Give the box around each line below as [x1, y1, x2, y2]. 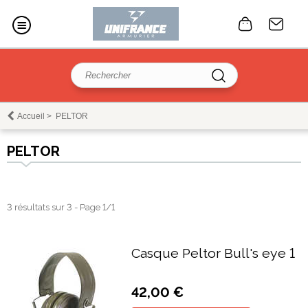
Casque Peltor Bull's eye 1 [131, 245, 295, 261]
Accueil [17, 111, 45, 121]
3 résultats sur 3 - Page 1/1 [7, 202, 115, 212]
